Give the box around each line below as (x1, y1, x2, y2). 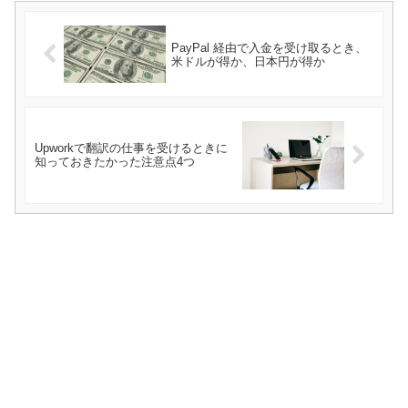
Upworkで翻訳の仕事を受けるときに (35, 141, 228, 156)
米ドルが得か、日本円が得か (170, 54, 325, 68)
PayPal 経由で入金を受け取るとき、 (170, 40, 367, 55)
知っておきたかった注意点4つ (35, 155, 195, 169)
